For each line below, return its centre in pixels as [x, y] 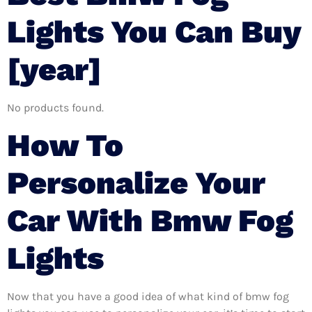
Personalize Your [136, 182]
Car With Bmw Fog [150, 220]
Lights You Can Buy [154, 32]
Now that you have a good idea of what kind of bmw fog [148, 296]
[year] [54, 70]
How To [65, 145]
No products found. [55, 108]
